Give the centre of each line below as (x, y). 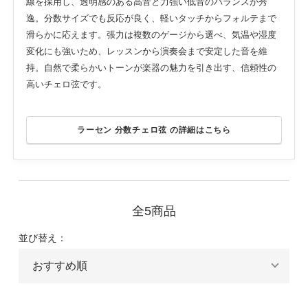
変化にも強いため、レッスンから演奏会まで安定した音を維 (146, 51)
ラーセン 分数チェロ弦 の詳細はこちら (154, 130)
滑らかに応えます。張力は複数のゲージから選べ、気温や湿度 (151, 34)
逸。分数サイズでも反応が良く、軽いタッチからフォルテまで (151, 18)
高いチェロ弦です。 (66, 84)
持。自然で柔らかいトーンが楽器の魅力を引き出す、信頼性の (151, 67)
